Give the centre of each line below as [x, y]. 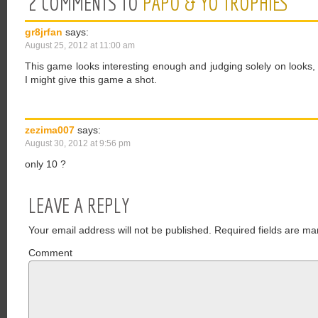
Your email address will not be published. [120, 230]
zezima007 [50, 130]
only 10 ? [45, 164]
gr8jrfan [44, 32]
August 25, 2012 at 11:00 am [80, 45]
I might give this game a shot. [91, 79]
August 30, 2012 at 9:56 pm [78, 143]
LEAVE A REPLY [79, 205]
